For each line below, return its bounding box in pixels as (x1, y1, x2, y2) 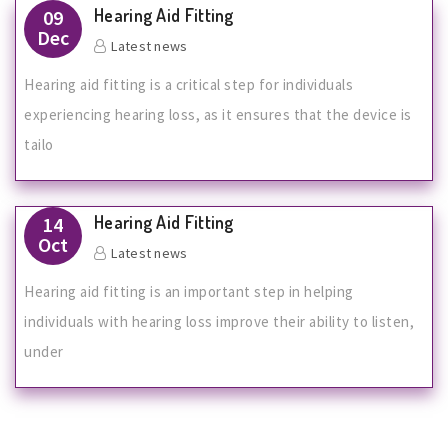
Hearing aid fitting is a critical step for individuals (24, 75, 353, 94)
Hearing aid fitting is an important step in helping (24, 282, 354, 301)
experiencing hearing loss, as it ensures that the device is (24, 105, 412, 124)
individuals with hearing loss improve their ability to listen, (24, 312, 414, 331)
